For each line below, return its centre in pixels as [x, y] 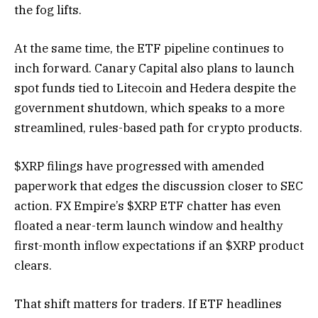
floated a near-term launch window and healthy [148, 226]
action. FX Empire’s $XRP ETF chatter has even [148, 206]
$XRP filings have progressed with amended [139, 166]
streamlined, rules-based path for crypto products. [158, 128]
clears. [33, 266]
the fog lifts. [48, 10]
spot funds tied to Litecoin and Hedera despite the [155, 88]
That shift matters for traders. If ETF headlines [148, 304]
